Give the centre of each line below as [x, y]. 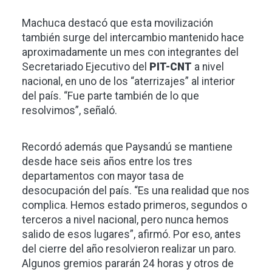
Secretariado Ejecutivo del [86, 67]
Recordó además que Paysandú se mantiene [127, 147]
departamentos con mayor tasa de [103, 176]
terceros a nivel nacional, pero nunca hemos [125, 220]
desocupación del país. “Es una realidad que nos [136, 191]
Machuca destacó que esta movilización [117, 23]
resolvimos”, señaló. [70, 111]
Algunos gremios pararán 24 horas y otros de [128, 264]
